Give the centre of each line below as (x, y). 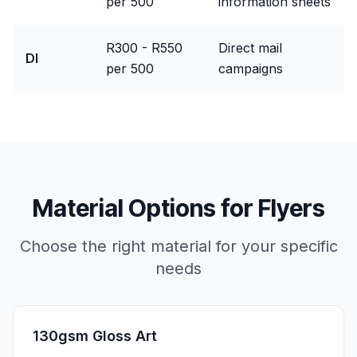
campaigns (251, 69)
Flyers (291, 208)
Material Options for (145, 208)
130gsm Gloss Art (95, 336)
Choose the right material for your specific (178, 246)
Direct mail (250, 48)
